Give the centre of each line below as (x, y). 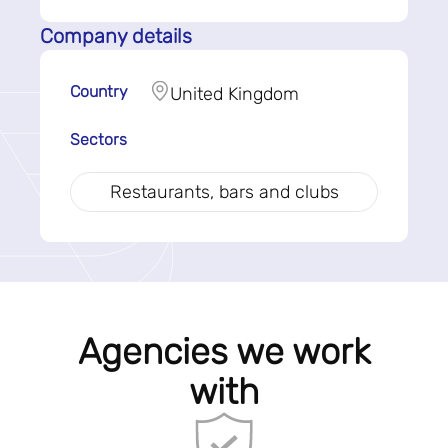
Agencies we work (224, 351)
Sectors (98, 139)
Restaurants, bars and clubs (224, 192)
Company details (116, 36)
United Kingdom (234, 94)
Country (99, 91)
